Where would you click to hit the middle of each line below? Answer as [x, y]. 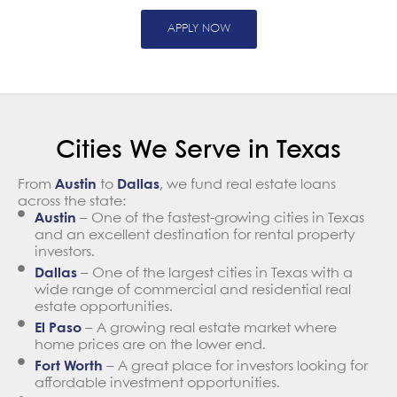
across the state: [72, 202]
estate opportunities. [104, 307]
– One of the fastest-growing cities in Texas [220, 218]
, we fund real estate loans [248, 185]
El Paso [58, 328]
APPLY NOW [198, 29]
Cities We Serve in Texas [198, 152]
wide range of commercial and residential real [193, 290]
